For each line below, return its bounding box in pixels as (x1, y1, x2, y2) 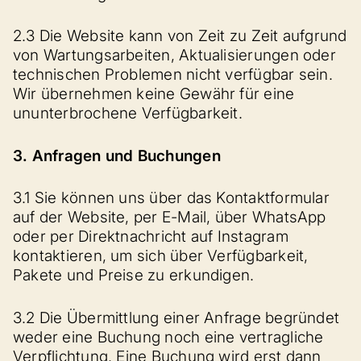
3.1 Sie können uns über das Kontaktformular (13, 189, 330, 207)
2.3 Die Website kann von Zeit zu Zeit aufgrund (13, 27, 347, 45)
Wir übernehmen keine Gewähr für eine (13, 85, 295, 103)
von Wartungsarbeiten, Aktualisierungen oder (13, 46, 336, 64)
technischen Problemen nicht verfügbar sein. (13, 65, 333, 84)
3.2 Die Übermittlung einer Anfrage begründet (13, 308, 340, 327)
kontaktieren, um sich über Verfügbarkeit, (13, 247, 309, 265)
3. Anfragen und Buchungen (13, 146, 221, 165)
